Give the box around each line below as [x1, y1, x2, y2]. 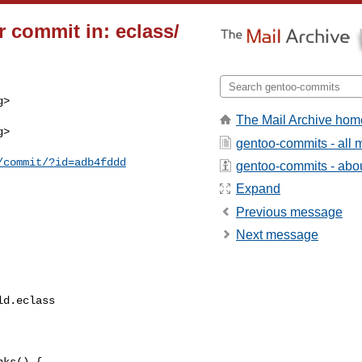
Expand [236, 182, 280, 196]
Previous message [236, 204, 343, 219]
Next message [236, 228, 318, 242]
